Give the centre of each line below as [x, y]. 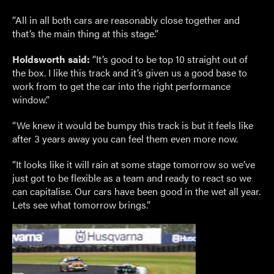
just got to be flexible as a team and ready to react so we [132, 178]
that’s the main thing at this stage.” [85, 33]
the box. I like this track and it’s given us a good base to [130, 72]
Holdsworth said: [51, 59]
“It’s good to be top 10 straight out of [169, 59]
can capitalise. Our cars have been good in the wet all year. [136, 191]
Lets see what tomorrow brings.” [81, 205]
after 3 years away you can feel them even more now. [125, 139]
